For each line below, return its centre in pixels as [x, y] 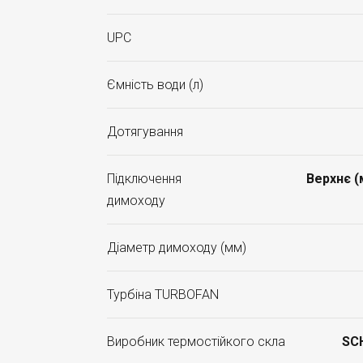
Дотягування [145, 132]
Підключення [144, 179]
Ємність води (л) [155, 85]
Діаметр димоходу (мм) [177, 248]
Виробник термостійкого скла [196, 342]
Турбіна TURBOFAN [163, 295]
